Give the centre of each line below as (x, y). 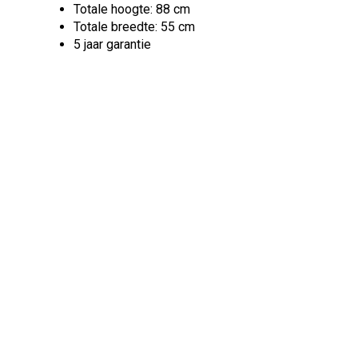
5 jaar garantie (113, 44)
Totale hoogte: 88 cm (132, 9)
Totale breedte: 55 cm (135, 27)
